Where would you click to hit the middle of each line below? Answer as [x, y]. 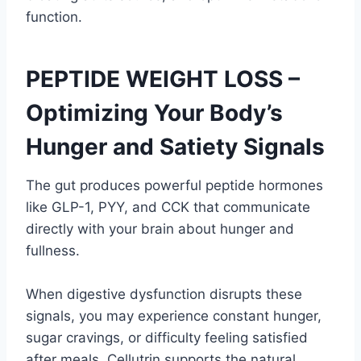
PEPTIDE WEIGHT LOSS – [163, 79]
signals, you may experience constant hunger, [174, 316]
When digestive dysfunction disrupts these [164, 295]
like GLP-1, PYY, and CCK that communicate [168, 207]
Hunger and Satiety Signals [175, 147]
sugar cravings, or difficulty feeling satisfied [167, 338]
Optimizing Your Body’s [154, 113]
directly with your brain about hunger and [160, 229]
